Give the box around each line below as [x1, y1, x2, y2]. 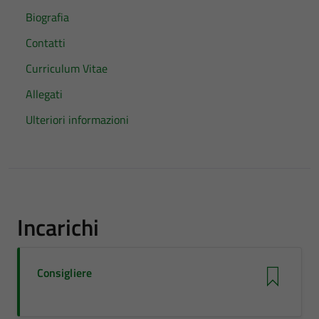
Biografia [26, 9, 69, 26]
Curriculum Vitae [26, 60, 108, 77]
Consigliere [37, 264, 92, 281]
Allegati [26, 85, 63, 103]
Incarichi [17, 210, 99, 244]
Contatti [26, 34, 66, 51]
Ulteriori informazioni [26, 111, 129, 128]
